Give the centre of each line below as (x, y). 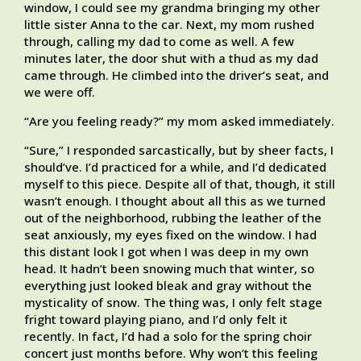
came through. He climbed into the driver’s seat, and (176, 75)
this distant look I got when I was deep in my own (166, 252)
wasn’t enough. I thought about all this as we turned (175, 201)
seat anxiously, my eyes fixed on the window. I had (170, 235)
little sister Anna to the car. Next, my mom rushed (169, 25)
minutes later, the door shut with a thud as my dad (171, 58)
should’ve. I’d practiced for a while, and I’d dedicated (175, 167)
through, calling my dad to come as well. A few (159, 41)
